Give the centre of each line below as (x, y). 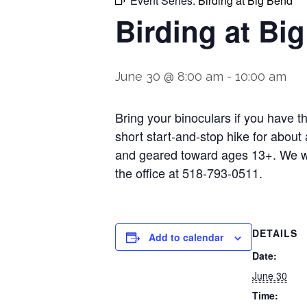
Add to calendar (186, 237)
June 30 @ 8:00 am (169, 76)
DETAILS (275, 233)
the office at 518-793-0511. (189, 172)
